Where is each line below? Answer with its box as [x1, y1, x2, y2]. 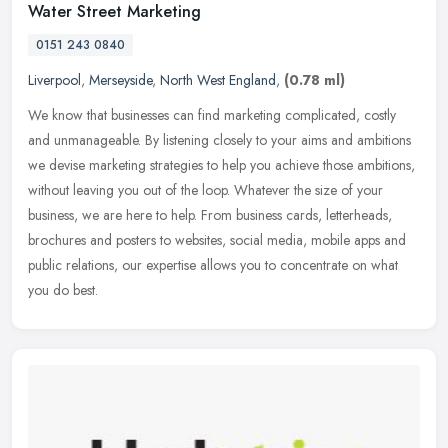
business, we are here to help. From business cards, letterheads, [28, 205, 392, 226]
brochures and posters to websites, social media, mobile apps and [28, 230, 406, 251]
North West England [160, 70, 276, 91]
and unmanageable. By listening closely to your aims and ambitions [28, 130, 411, 151]
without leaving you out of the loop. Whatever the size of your [28, 180, 383, 201]
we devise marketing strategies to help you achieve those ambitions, [28, 155, 415, 176]
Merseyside [89, 70, 152, 91]
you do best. [28, 280, 98, 301]
